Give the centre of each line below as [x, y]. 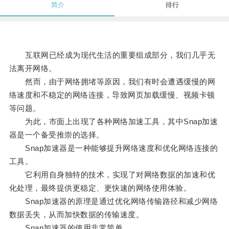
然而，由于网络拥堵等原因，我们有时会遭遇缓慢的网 [112, 82]
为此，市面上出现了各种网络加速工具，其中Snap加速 [113, 122]
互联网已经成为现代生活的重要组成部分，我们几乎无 [112, 55]
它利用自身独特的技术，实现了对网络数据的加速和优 [112, 175]
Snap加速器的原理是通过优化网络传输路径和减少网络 [113, 201]
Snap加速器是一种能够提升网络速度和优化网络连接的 [113, 148]
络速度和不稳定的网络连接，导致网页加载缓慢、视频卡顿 [112, 95]
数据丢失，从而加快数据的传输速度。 [76, 215]
